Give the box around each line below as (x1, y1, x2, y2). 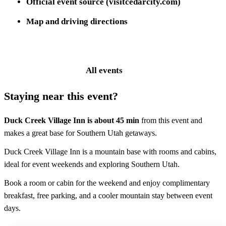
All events (86, 65, 123, 75)
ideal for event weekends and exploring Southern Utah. (4, 160, 180, 169)
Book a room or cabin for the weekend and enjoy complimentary (4, 179, 210, 188)
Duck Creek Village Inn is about (4, 116, 114, 125)
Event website (14, 65, 66, 75)
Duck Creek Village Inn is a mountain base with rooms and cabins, (4, 147, 216, 156)
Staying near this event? (4, 90, 118, 103)
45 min (116, 116, 139, 125)
